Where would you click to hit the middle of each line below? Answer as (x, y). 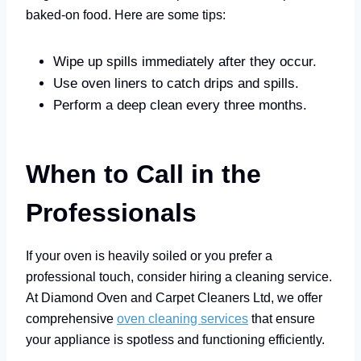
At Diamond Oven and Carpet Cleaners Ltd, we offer (174, 297)
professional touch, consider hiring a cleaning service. (179, 276)
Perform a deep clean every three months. (180, 105)
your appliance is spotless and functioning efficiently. (175, 339)
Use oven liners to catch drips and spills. (176, 83)
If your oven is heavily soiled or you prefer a (149, 255)
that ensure (282, 318)
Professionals (111, 212)
